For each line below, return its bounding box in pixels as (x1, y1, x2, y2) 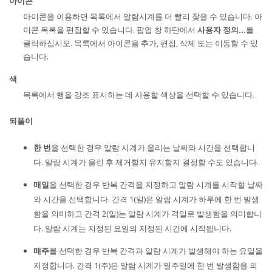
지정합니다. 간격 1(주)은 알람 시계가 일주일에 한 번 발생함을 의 (33, 259, 257, 271)
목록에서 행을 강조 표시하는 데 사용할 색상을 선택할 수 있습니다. (23, 89, 255, 100)
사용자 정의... (197, 24, 246, 35)
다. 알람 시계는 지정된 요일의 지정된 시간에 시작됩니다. (33, 222, 231, 234)
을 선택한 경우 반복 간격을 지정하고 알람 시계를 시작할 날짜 (49, 178, 263, 190)
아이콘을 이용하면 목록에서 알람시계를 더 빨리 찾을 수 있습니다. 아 (23, 10, 263, 22)
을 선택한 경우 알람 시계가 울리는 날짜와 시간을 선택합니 (51, 141, 255, 153)
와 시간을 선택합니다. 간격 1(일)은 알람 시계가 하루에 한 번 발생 (33, 193, 259, 205)
